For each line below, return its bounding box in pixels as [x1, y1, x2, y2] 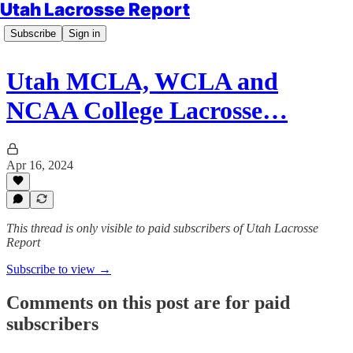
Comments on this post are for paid [6, 292, 290, 313]
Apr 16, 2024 [6, 158, 73, 172]
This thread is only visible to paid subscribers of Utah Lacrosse [6, 221, 318, 235]
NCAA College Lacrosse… [6, 96, 288, 125]
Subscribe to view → [6, 262, 111, 276]
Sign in [69, 28, 100, 39]
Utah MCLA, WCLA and [6, 67, 278, 96]
